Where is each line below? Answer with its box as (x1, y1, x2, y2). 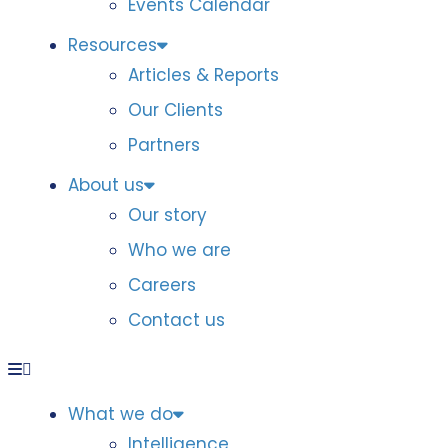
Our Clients (128, 98, 223, 122)
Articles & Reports (128, 63, 279, 87)
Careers (128, 273, 196, 297)
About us (68, 173, 144, 197)
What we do (68, 402, 173, 426)
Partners (128, 133, 200, 157)
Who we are (128, 238, 231, 262)
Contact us (128, 308, 225, 332)
